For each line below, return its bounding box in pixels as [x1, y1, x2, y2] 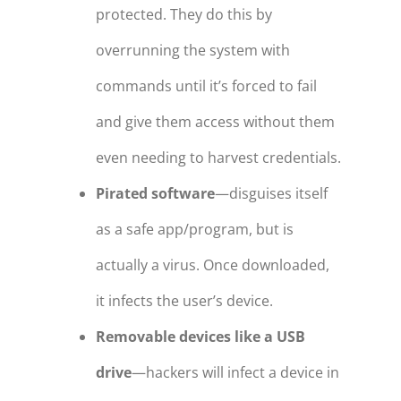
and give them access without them [95, 112, 335, 132]
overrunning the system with [95, 40, 290, 61]
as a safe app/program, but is [95, 219, 294, 240]
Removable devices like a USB [95, 327, 305, 347]
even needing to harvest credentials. [95, 148, 341, 168]
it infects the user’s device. [95, 291, 273, 311]
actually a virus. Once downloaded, [95, 255, 329, 276]
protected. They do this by [95, 4, 272, 25]
